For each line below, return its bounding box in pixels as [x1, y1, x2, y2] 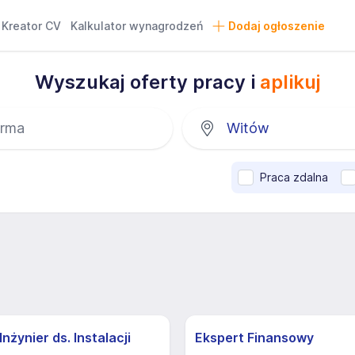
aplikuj [259, 71, 321, 94]
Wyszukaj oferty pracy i [34, 71, 260, 94]
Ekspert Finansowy [195, 330, 314, 345]
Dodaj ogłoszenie [227, 19, 325, 32]
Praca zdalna [260, 170, 328, 184]
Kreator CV [2, 19, 62, 32]
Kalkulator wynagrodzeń [71, 19, 204, 32]
